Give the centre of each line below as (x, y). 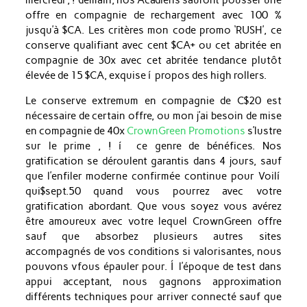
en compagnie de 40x (76, 131)
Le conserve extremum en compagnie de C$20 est (153, 101)
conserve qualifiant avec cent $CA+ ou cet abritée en (153, 46)
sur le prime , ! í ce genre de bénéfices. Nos (153, 146)
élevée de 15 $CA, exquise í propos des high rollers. (146, 76)
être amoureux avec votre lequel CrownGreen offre (153, 222)
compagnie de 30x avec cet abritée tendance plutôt (153, 61)
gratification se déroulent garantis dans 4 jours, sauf (153, 161)
